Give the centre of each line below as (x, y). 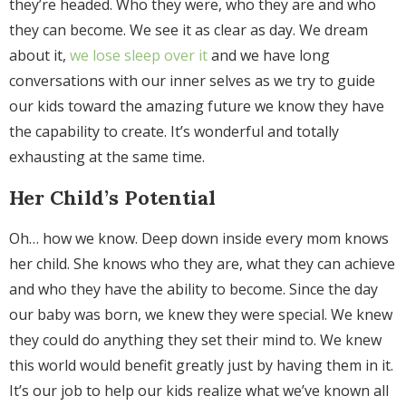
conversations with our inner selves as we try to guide (192, 81)
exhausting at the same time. (109, 157)
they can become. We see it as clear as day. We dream (188, 30)
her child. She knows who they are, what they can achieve (202, 264)
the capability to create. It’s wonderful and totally (174, 132)
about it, (39, 56)
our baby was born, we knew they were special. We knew (201, 315)
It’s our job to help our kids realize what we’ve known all (199, 391)
